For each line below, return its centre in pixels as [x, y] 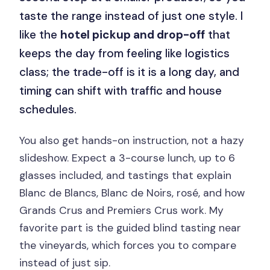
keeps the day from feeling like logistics [125, 53]
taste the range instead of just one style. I [131, 16]
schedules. [48, 109]
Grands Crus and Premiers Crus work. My [122, 211]
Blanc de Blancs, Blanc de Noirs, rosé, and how [132, 193]
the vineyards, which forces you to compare [128, 246]
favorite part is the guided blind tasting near [130, 228]
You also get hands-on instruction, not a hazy [132, 141]
